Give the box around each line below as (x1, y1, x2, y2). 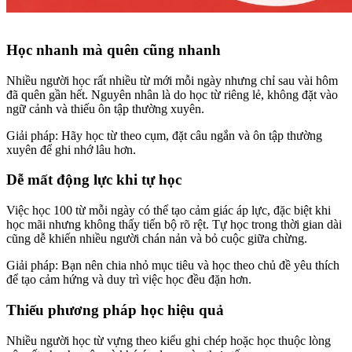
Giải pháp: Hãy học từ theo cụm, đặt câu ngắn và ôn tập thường (6, 128, 322, 142)
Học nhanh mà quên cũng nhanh (6, 41, 221, 58)
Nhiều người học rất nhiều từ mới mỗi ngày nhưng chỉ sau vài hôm (6, 73, 338, 87)
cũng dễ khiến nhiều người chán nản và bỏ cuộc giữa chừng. (6, 232, 307, 246)
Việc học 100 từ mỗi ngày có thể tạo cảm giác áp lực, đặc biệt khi (6, 203, 331, 218)
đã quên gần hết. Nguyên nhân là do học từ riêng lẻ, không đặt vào (6, 87, 338, 101)
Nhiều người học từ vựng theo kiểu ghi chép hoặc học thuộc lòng (6, 333, 331, 347)
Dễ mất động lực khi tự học (6, 171, 181, 189)
